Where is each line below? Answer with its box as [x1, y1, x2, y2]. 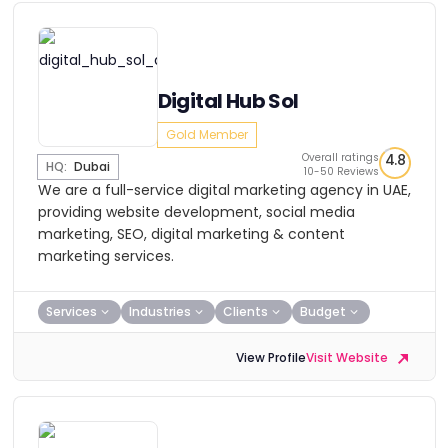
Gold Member [165, 126, 248, 143]
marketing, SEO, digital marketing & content [37, 224, 345, 244]
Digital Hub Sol [157, 87, 299, 115]
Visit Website [305, 349, 391, 367]
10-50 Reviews [303, 164, 379, 179]
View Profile [235, 349, 306, 367]
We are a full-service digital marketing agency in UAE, [37, 180, 411, 200]
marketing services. [37, 246, 174, 266]
